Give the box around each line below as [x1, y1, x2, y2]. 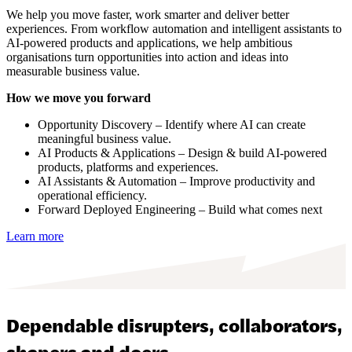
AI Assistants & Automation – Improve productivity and [38, 174, 315, 188]
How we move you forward [6, 90, 151, 104]
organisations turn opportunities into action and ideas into [6, 49, 288, 64]
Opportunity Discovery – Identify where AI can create [38, 117, 306, 131]
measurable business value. [6, 64, 140, 78]
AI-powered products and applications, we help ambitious [6, 35, 292, 49]
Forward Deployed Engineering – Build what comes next [38, 202, 322, 216]
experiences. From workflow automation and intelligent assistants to [6, 21, 342, 35]
